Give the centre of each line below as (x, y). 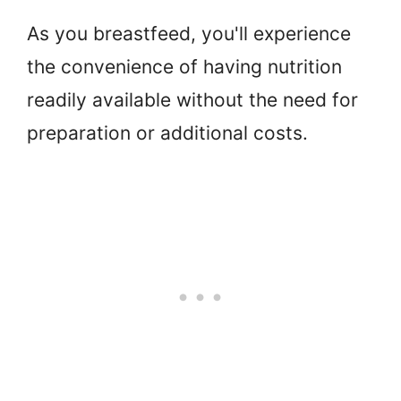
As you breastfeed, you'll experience (189, 33)
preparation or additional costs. (167, 132)
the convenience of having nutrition (184, 66)
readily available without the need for (192, 99)
